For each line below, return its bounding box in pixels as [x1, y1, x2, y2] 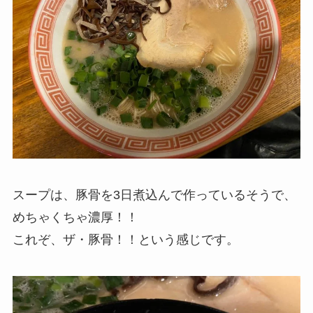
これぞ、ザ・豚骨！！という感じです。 [12, 233, 239, 247]
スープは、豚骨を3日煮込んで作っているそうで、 [12, 188, 296, 202]
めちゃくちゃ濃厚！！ [12, 210, 138, 224]
